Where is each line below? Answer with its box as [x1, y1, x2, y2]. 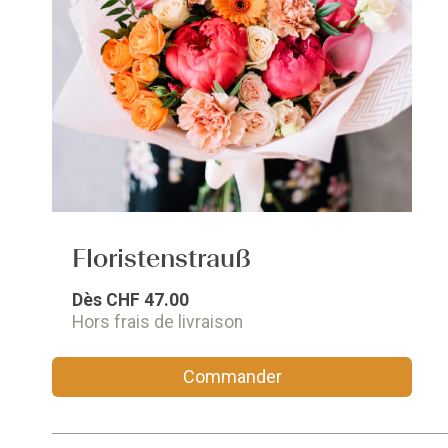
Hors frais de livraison [72, 312, 243, 332]
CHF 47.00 [106, 290, 189, 310]
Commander [182, 366, 282, 387]
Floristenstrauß [72, 243, 251, 273]
